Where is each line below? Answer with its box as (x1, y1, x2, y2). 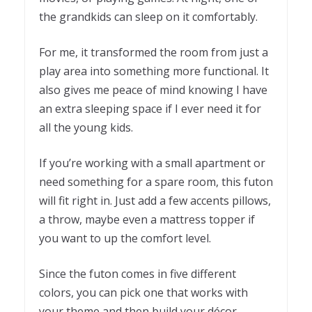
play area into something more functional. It (39, 63, 269, 79)
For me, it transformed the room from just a (39, 45, 268, 61)
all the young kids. (39, 120, 133, 136)
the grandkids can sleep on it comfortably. (39, 9, 258, 25)
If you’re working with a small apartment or (39, 155, 265, 171)
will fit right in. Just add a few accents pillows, (39, 193, 271, 209)
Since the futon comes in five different (39, 266, 236, 282)
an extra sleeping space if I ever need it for (39, 101, 261, 117)
